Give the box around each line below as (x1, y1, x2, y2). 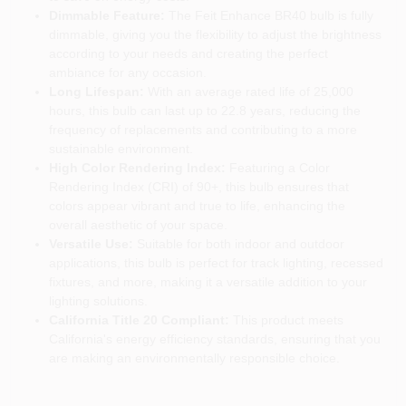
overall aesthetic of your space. (48, 217, 227, 232)
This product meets (228, 313, 343, 327)
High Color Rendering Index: (48, 160, 226, 175)
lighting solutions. (48, 294, 148, 308)
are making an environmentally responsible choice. (48, 351, 340, 365)
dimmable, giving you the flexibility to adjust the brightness (48, 27, 382, 42)
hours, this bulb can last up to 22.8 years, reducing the (48, 103, 361, 118)
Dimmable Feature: (48, 8, 165, 23)
